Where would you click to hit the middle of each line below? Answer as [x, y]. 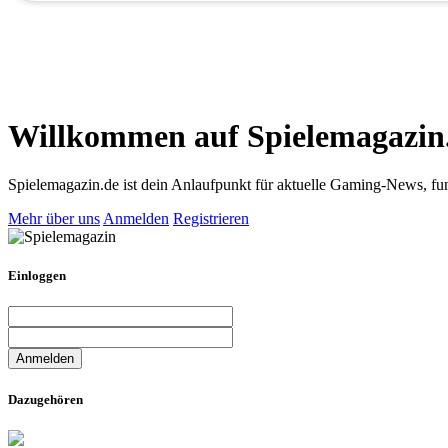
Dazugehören [45, 399]
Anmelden [136, 219]
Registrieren [211, 219]
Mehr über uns [54, 219]
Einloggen [37, 276]
